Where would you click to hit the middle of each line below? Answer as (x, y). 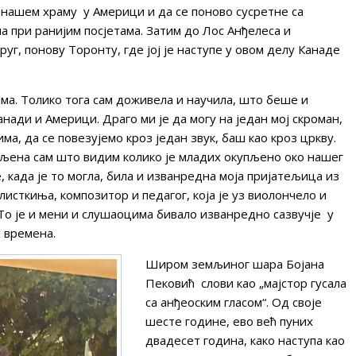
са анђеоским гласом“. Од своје (234, 302)
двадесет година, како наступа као (245, 340)
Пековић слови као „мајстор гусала (246, 282)
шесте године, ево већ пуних (229, 321)
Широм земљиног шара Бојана (235, 263)
